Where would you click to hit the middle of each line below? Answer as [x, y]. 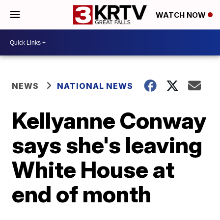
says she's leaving [107, 145]
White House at [93, 169]
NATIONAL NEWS [95, 86]
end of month [82, 194]
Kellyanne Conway [109, 120]
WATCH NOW [182, 15]
